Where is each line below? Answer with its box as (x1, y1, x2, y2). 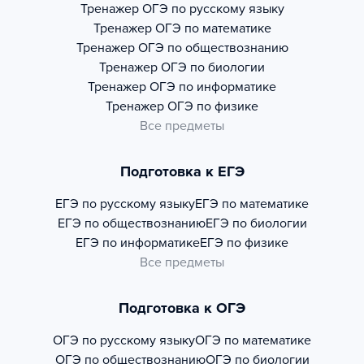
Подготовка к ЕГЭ (119, 162, 245, 180)
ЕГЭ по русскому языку (55, 196, 195, 212)
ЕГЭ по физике (200, 235, 288, 251)
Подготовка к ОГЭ (119, 299, 245, 317)
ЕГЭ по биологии (205, 215, 307, 232)
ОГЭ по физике (167, 98, 258, 115)
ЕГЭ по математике (195, 196, 309, 212)
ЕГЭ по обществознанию (57, 215, 206, 232)
